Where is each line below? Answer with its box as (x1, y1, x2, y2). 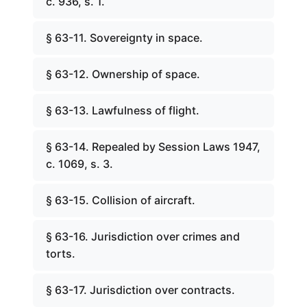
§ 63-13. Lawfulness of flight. (46, 103, 199, 117)
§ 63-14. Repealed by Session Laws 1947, (46, 140, 260, 153)
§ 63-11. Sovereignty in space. (46, 31, 203, 45)
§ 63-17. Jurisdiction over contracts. (46, 283, 235, 297)
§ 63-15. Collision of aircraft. (46, 193, 195, 207)
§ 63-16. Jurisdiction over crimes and (46, 230, 240, 243)
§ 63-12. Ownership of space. (46, 67, 200, 81)
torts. (46, 247, 75, 260)
